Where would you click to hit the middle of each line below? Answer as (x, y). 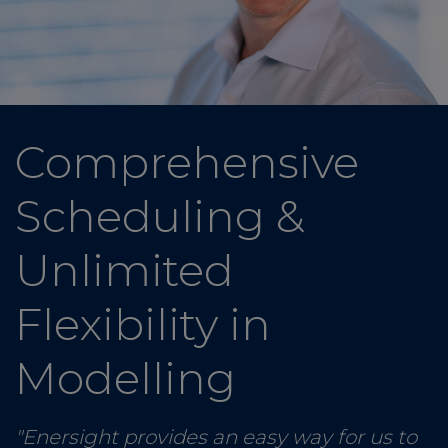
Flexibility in (143, 324)
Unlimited (124, 270)
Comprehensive (187, 162)
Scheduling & (160, 216)
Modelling (125, 378)
